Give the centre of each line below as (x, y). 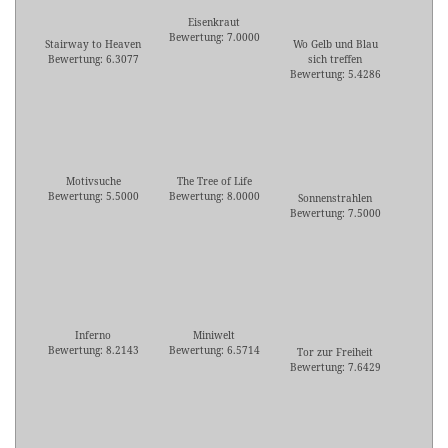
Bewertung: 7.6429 (335, 367)
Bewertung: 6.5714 (214, 350)
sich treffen (335, 59)
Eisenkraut (214, 22)
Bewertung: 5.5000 (93, 196)
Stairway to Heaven (93, 44)
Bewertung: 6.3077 (93, 59)
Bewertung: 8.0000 (214, 196)
